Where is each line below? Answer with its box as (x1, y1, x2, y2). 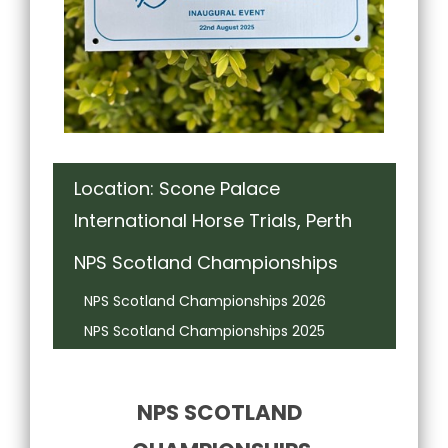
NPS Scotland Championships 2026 (83, 290, 326, 311)
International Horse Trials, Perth (73, 207, 352, 233)
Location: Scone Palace (73, 175, 280, 201)
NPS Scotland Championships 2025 (83, 320, 325, 341)
